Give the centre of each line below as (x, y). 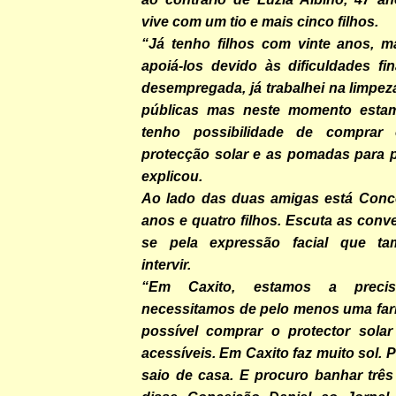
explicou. (172, 176)
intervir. (168, 264)
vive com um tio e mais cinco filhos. (262, 21)
